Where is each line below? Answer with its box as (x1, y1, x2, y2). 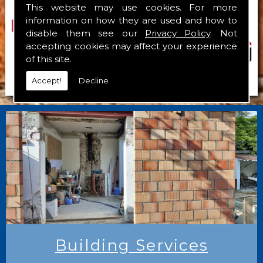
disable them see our (26, 27, 145, 39)
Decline (79, 75, 109, 85)
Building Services (55, 235, 208, 255)
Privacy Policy (144, 27, 211, 39)
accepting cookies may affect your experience (26, 40, 237, 52)
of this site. (26, 53, 72, 65)
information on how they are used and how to (26, 14, 237, 26)
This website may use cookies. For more (26, 1, 237, 13)
